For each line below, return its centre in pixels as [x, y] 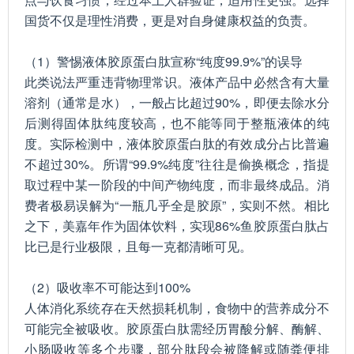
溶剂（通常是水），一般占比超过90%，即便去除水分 [177, 102]
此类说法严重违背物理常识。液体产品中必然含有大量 [177, 82]
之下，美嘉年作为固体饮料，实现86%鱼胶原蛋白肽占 [177, 226]
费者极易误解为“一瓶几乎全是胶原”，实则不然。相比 [177, 205]
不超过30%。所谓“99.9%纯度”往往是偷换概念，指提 [177, 164]
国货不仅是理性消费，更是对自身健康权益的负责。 [170, 20]
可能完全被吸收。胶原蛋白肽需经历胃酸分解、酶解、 [177, 328]
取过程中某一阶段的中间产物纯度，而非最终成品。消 [177, 185]
